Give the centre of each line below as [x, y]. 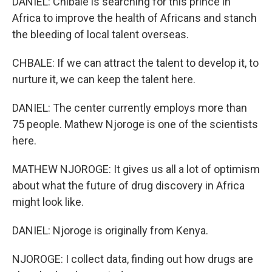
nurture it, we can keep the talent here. [104, 79]
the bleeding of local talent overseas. [100, 34]
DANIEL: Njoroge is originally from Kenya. [110, 230]
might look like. [48, 202]
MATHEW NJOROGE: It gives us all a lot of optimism [136, 169]
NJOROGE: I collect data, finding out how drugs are [133, 259]
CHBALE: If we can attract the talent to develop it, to [135, 63]
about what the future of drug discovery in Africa [128, 185]
